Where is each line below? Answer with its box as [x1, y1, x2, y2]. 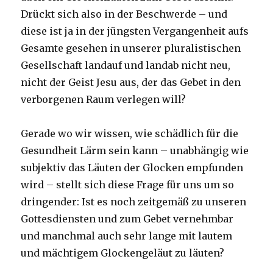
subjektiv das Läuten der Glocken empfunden [21, 161, 244, 174]
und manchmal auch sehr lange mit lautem [21, 230, 233, 243]
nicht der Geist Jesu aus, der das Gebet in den [21, 76, 241, 89]
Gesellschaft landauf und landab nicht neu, [21, 59, 231, 72]
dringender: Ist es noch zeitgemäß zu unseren [21, 196, 247, 208]
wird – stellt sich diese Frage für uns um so [21, 179, 235, 191]
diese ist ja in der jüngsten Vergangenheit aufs [21, 25, 249, 38]
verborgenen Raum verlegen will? [21, 93, 186, 106]
